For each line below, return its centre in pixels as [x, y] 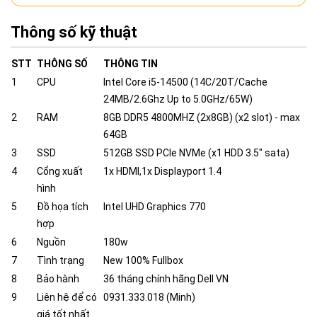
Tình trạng [60, 260]
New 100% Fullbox [143, 260]
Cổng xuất [60, 171]
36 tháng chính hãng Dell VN [166, 278]
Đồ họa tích [63, 206]
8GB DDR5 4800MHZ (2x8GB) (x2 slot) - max [202, 117]
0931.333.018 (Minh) [149, 297]
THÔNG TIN [131, 63]
